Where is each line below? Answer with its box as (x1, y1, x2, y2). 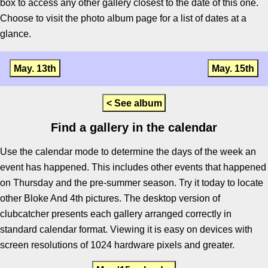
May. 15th (212, 63, 255, 74)
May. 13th (13, 63, 56, 74)
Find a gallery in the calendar (51, 120, 217, 134)
